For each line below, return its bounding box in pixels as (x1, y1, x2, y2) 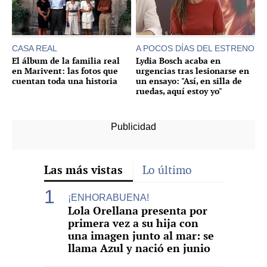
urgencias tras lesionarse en (136, 64, 249, 76)
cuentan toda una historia (12, 74, 117, 86)
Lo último (142, 162, 192, 178)
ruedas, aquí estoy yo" (136, 85, 222, 97)
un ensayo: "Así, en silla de (136, 74, 242, 86)
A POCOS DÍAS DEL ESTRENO (136, 43, 254, 53)
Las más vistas (44, 162, 123, 178)
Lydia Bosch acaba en (136, 54, 221, 66)
